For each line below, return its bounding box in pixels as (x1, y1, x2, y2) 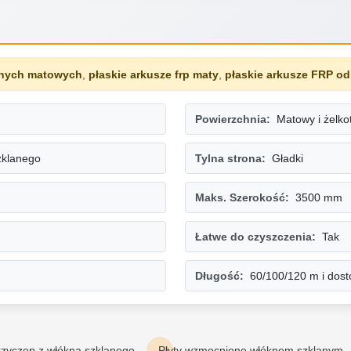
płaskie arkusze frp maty (89, 67, 219, 81)
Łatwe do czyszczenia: (195, 230, 316, 244)
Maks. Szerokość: (195, 191, 289, 204)
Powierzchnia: (195, 113, 270, 126)
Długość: (195, 270, 244, 283)
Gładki (272, 152, 303, 165)
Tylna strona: (195, 152, 266, 165)
